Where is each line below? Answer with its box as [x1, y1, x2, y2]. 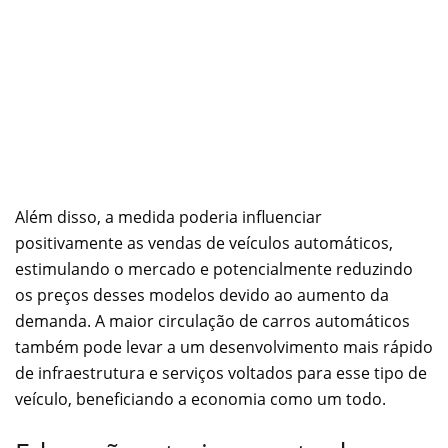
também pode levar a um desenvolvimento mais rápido [15, 336, 433, 359]
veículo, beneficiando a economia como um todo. [15, 388, 386, 411]
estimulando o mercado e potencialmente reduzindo [15, 258, 413, 281]
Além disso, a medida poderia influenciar [15, 206, 322, 229]
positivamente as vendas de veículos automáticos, [15, 232, 393, 255]
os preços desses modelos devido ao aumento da [15, 284, 389, 307]
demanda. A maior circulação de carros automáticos [15, 310, 410, 333]
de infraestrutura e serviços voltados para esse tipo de [15, 362, 427, 385]
